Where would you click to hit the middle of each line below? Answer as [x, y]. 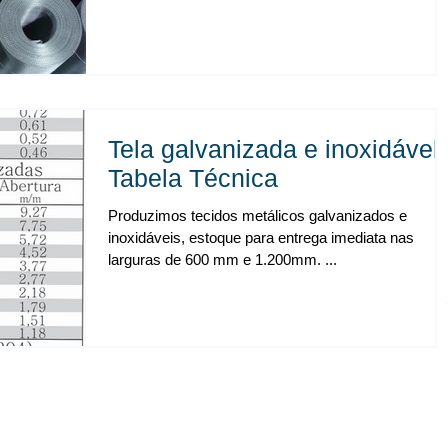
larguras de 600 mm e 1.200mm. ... [261, 260]
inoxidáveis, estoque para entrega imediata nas [261, 238]
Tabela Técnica [193, 178]
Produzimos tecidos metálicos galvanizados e [257, 216]
